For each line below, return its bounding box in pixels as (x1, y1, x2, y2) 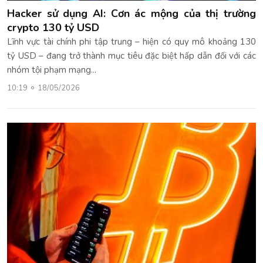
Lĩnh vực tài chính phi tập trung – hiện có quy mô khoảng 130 (7, 35, 256, 48)
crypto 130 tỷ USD (7, 20, 99, 35)
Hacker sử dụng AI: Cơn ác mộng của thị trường (7, 6, 256, 21)
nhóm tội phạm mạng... (7, 63, 96, 76)
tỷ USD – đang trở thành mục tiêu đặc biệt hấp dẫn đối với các (7, 49, 256, 62)
